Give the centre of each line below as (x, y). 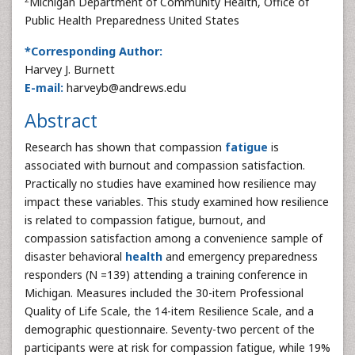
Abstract (61, 120)
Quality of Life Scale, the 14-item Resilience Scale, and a (169, 311)
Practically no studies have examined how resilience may (170, 183)
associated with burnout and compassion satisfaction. (165, 165)
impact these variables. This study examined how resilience (177, 202)
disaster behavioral (75, 256)
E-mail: (44, 88)
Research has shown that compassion (125, 147)
